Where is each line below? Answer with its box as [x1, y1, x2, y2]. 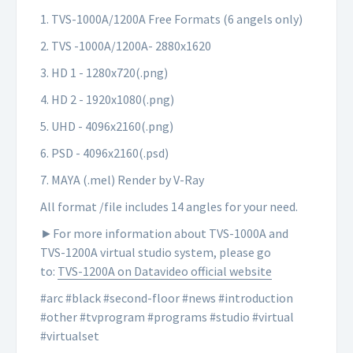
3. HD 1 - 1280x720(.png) [40, 65, 168, 81]
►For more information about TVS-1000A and [40, 225, 288, 242]
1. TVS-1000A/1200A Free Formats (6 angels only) [40, 11, 303, 28]
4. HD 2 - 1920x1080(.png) [40, 91, 174, 108]
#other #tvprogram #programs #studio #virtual [40, 309, 294, 325]
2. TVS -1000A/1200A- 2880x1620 [40, 38, 211, 54]
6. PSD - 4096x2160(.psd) [40, 145, 169, 162]
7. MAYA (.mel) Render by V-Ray [40, 172, 204, 188]
